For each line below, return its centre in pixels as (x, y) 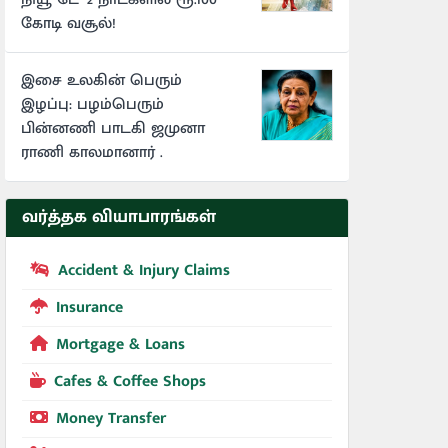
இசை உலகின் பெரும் (101, 80)
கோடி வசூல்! (68, 23)
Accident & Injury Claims (144, 270)
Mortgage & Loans (120, 344)
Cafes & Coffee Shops (130, 381)
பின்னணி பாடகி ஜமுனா (113, 128)
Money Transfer (111, 418)
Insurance (89, 307)
